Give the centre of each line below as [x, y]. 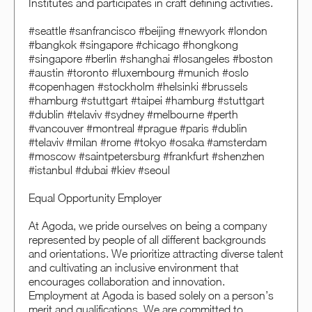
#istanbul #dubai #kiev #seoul [99, 170]
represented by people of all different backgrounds [147, 240]
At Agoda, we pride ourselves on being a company [148, 226]
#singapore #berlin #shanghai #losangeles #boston [151, 59]
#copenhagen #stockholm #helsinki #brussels [138, 87]
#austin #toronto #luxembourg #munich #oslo [139, 73]
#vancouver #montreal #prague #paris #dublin [138, 128]
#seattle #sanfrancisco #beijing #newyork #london [148, 31]
